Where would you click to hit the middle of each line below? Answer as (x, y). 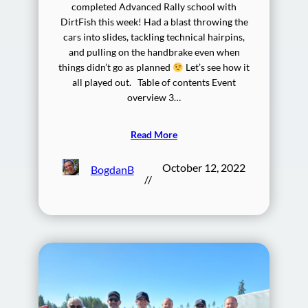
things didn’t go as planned (115, 67)
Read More (154, 135)
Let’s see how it (217, 67)
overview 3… (154, 98)
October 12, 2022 (203, 168)
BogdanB (112, 169)
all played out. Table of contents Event (154, 82)
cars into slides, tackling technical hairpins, (154, 37)
